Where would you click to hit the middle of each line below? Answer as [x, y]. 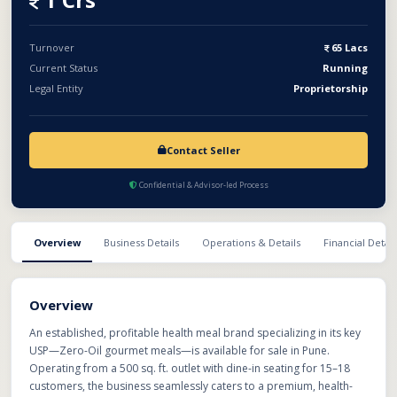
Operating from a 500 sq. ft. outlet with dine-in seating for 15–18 [190, 368]
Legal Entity [56, 88]
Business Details [141, 242]
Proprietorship [331, 88]
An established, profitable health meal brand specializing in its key [195, 333]
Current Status [63, 68]
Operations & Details [251, 242]
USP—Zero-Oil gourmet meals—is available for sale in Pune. [179, 350]
